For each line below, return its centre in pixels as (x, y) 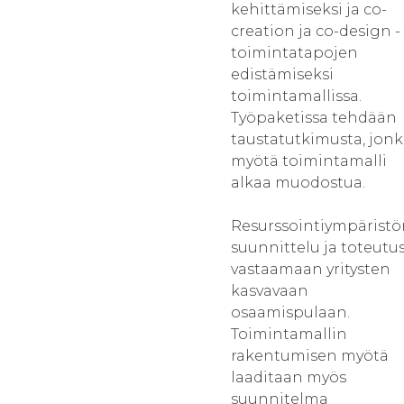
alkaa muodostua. (298, 183)
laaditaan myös (289, 377)
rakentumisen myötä (310, 356)
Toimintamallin (289, 334)
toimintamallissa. (296, 96)
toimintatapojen (294, 53)
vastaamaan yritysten (311, 269)
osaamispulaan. (290, 312)
